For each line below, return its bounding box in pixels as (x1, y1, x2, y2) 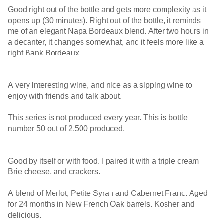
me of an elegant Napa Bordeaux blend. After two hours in (8, 27, 209, 35)
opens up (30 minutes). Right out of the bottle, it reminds (8, 16, 201, 25)
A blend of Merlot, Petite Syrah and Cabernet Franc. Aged (8, 189, 208, 197)
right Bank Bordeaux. (8, 49, 81, 57)
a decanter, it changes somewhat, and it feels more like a (8, 38, 204, 46)
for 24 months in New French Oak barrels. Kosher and (8, 200, 194, 208)
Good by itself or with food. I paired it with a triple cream (8, 157, 199, 165)
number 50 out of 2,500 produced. (8, 124, 125, 133)
